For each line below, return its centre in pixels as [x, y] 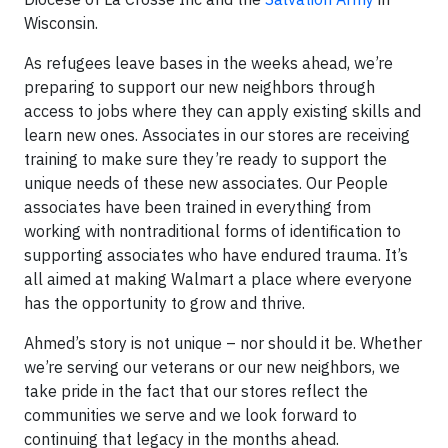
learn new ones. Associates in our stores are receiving [217, 134]
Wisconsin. [61, 22]
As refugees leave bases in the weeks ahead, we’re [208, 62]
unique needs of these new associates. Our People [206, 182]
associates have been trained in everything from [197, 206]
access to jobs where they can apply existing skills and [222, 110]
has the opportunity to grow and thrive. [164, 302]
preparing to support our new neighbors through [199, 86]
